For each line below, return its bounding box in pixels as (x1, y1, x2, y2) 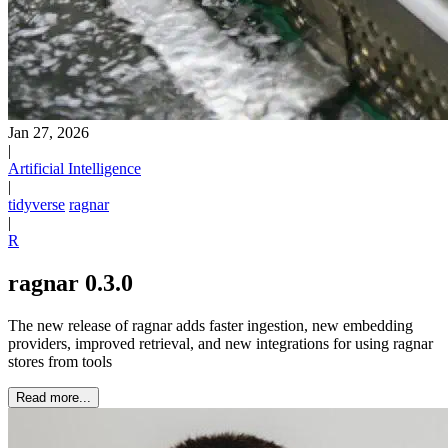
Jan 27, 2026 (8, 124, 89, 141)
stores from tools (8, 352, 112, 370)
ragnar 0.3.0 (8, 269, 133, 296)
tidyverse (8, 196, 65, 213)
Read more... (16, 389, 91, 405)
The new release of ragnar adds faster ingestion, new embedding (8, 316, 413, 334)
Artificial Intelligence (8, 160, 141, 177)
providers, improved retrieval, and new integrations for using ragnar (8, 334, 433, 352)
